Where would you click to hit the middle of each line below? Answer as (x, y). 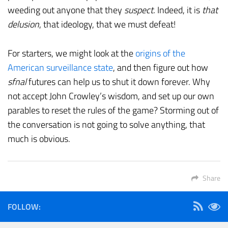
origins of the (160, 53)
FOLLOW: (24, 207)
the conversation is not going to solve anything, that (106, 125)
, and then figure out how (161, 68)
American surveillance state (60, 68)
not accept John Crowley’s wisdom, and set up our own (111, 96)
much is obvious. (39, 139)
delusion (23, 24)
